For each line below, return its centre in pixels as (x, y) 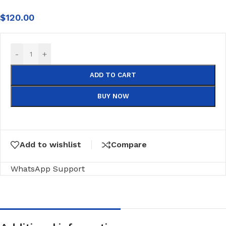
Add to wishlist (50, 145)
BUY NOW (113, 96)
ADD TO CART (113, 75)
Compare (129, 145)
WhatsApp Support (48, 168)
